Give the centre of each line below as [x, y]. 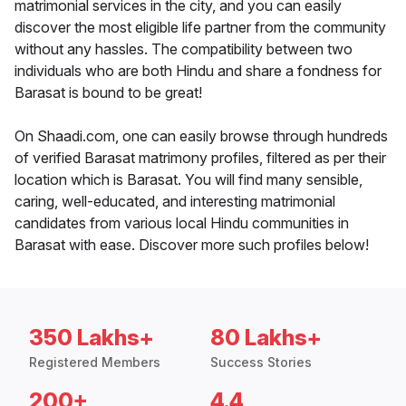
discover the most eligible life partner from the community [200, 28]
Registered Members [95, 362]
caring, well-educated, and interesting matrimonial [175, 202]
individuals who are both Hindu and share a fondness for [198, 71]
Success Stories [261, 362]
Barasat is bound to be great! [108, 93]
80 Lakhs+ [266, 338]
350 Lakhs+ [92, 338]
